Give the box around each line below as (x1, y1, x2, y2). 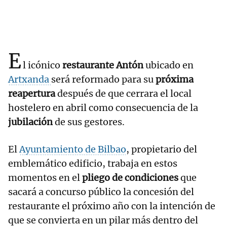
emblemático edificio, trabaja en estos (8, 158, 177, 170)
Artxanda (8, 73, 51, 86)
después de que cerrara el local (55, 88, 192, 100)
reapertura (8, 88, 55, 100)
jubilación (8, 116, 55, 128)
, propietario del (126, 143, 197, 156)
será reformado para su (51, 73, 156, 86)
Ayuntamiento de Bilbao (19, 143, 126, 156)
